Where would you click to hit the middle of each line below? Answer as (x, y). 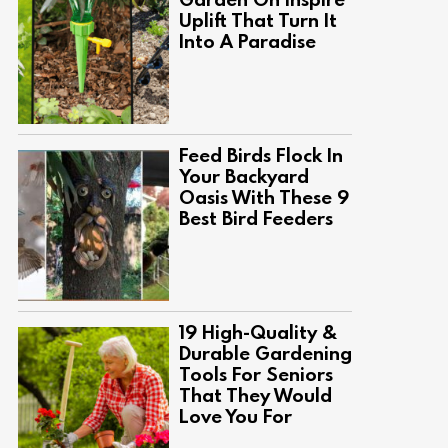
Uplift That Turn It (258, 20)
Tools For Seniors (256, 374)
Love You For (235, 416)
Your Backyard (244, 176)
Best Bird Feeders (256, 218)
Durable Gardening (265, 353)
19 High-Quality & (257, 332)
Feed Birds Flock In (261, 155)
